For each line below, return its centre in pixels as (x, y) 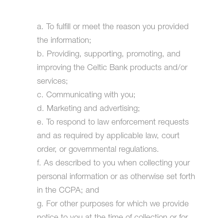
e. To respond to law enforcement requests (113, 123)
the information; (64, 41)
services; (52, 82)
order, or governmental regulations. (98, 150)
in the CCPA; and (68, 191)
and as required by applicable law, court (108, 136)
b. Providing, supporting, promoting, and (109, 54)
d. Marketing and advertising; (88, 109)
